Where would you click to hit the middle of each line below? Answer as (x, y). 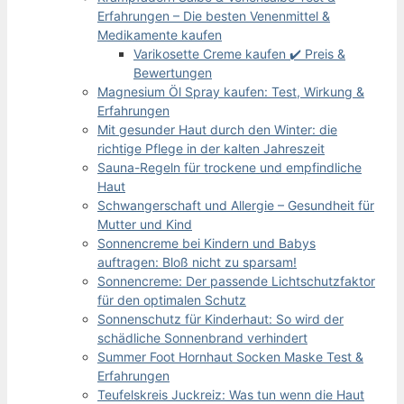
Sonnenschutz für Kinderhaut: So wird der (220, 318)
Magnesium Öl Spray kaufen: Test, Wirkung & (231, 91)
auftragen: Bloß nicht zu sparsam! (197, 262)
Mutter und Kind (145, 224)
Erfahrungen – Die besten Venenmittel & (214, 15)
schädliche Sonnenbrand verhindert (202, 337)
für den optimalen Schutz (172, 299)
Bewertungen (173, 72)
